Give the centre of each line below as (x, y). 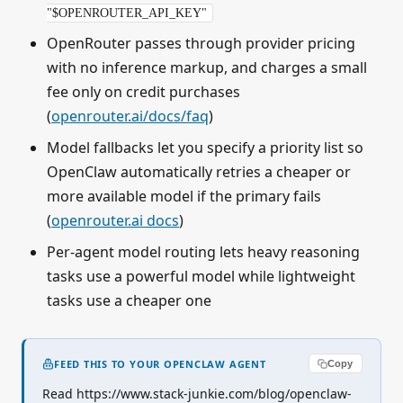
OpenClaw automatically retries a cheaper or (199, 172)
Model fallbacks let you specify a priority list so (205, 148)
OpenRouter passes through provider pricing (201, 44)
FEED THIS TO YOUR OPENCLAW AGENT (160, 363)
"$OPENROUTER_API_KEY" (127, 13)
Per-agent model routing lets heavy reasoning (203, 252)
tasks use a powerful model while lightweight (201, 277)
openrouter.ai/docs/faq (130, 116)
